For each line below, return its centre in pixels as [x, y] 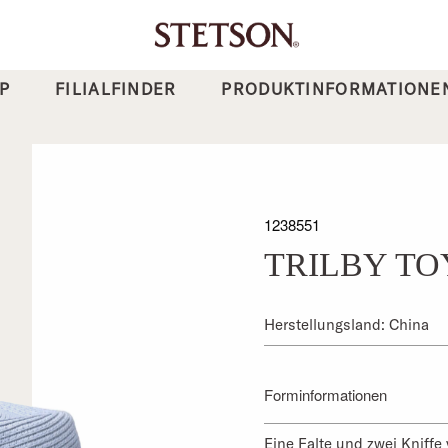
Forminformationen [325, 394]
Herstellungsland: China [346, 324]
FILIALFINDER [116, 88]
